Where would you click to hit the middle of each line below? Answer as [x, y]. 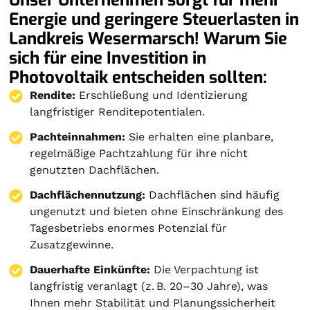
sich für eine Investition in [108, 58]
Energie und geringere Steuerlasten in [154, 19]
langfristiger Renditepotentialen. [118, 111]
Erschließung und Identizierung [162, 95]
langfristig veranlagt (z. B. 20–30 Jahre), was [149, 286]
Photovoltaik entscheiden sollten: [138, 77]
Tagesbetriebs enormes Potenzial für [129, 228]
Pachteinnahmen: [78, 136]
